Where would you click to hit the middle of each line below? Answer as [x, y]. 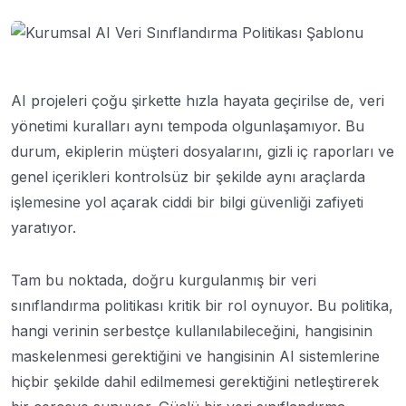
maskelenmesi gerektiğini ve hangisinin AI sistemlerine [195, 356]
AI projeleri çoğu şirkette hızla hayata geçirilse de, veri [198, 100]
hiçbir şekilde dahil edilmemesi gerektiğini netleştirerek [195, 381]
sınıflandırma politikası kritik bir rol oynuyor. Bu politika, [202, 305]
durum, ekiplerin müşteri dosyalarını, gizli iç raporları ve [203, 151]
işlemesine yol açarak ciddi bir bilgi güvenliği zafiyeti [187, 202]
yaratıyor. [43, 227]
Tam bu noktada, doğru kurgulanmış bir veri [164, 280]
